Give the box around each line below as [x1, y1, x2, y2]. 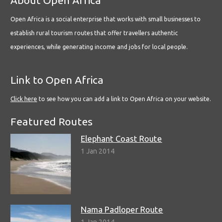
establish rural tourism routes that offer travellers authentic [10, 29, 178, 36]
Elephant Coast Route [81, 133, 163, 143]
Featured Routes [10, 115, 93, 127]
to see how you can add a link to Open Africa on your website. [37, 95, 211, 102]
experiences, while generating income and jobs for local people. [10, 43, 188, 50]
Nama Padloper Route [81, 204, 164, 214]
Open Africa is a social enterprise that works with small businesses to [10, 15, 201, 22]
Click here [10, 95, 37, 102]
